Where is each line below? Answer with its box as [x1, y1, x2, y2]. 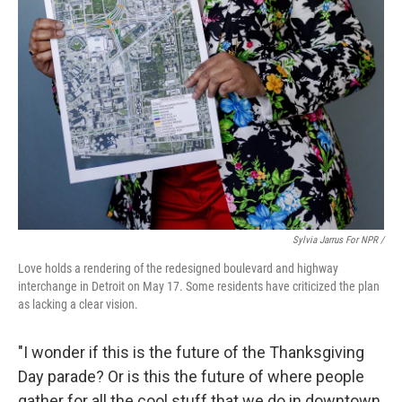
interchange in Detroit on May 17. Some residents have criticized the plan [18, 279, 380, 294]
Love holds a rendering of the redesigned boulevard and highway [18, 261, 338, 276]
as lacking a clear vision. [18, 297, 138, 312]
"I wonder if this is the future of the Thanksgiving [18, 343, 364, 363]
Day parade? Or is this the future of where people [18, 367, 364, 387]
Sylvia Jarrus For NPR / [293, 234, 384, 247]
